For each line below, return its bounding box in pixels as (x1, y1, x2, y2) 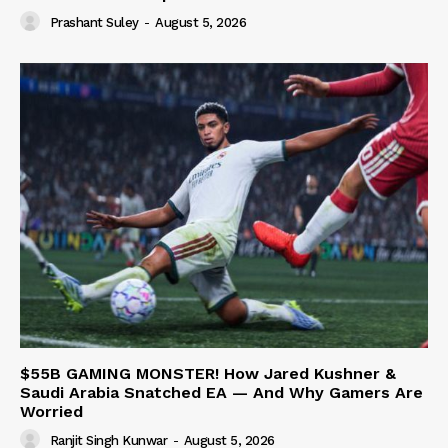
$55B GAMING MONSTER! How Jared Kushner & (20, 364, 396, 384)
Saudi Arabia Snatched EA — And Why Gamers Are (20, 383, 423, 403)
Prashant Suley (49, 14, 139, 30)
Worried (20, 402, 83, 422)
